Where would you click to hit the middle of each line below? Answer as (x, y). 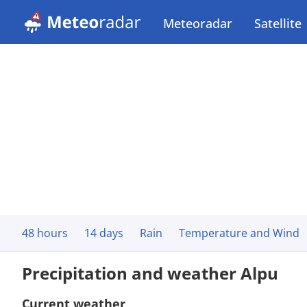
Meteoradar (198, 23)
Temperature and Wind (239, 233)
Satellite (278, 23)
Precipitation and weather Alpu (150, 273)
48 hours (45, 233)
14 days (104, 233)
